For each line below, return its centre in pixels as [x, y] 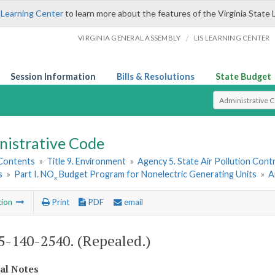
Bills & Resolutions [156, 76]
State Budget [243, 76]
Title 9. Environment [87, 161]
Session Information [53, 76]
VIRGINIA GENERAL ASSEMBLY [130, 38]
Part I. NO [34, 174]
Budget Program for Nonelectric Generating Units [157, 174]
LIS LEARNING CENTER [232, 38]
